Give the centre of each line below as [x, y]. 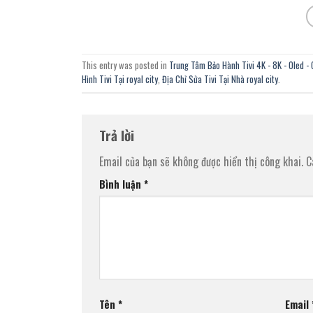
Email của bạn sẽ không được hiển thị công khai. [201, 161]
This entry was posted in [125, 66]
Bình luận [122, 184]
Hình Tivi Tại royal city [120, 80]
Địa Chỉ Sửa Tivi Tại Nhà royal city [220, 80]
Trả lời [118, 136]
